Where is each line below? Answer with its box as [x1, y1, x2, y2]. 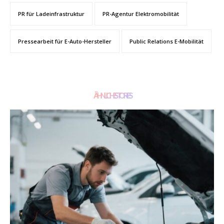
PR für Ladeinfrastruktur [18, 9, 84, 17]
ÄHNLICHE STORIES [93, 90, 131, 100]
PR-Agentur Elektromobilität [102, 9, 179, 17]
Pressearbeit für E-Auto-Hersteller [18, 37, 111, 45]
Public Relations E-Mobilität [129, 37, 203, 45]
